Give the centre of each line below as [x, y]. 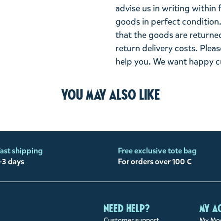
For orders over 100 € [155, 162]
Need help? [126, 209]
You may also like [110, 95]
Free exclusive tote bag [157, 151]
